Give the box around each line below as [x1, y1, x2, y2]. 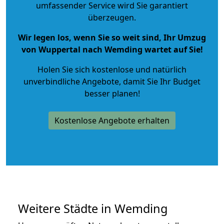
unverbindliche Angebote [23, 75, 119, 87]
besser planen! [84, 87, 140, 99]
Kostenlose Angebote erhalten [54, 114, 169, 126]
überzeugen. [88, 11, 136, 23]
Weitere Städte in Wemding [18, 200, 167, 216]
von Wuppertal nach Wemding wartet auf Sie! [21, 43, 203, 55]
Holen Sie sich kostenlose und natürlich [37, 63, 186, 75]
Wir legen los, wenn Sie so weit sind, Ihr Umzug [18, 31, 206, 43]
